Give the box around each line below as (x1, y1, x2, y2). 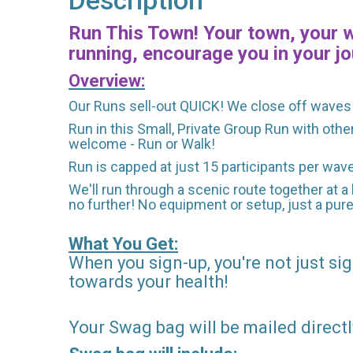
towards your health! (69, 272, 229, 292)
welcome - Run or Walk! (69, 136, 218, 153)
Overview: (69, 71, 145, 91)
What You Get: (69, 234, 178, 255)
